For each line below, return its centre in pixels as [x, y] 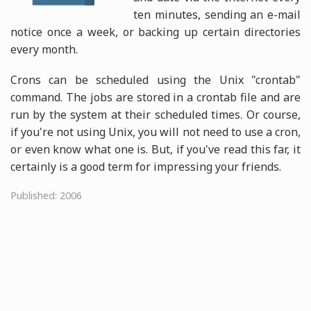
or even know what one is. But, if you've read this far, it [155, 149]
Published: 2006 [46, 195]
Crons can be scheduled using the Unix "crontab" [155, 79]
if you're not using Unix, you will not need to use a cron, [155, 132]
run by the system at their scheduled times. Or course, [155, 114]
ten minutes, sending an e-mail [217, 14]
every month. [44, 49]
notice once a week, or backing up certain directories [155, 32]
